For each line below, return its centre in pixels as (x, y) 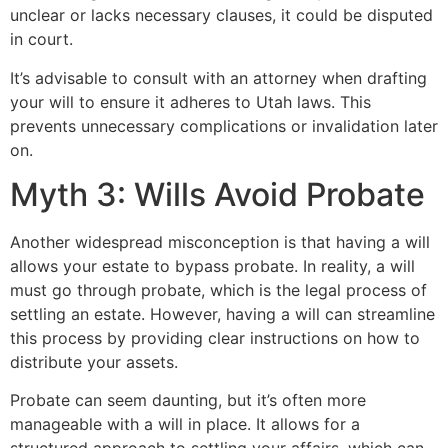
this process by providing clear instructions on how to (215, 337)
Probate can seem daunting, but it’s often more (188, 400)
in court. (41, 39)
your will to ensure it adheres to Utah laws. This (190, 101)
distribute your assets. (94, 361)
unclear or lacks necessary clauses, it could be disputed (221, 15)
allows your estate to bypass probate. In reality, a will (212, 265)
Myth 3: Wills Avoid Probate (217, 194)
